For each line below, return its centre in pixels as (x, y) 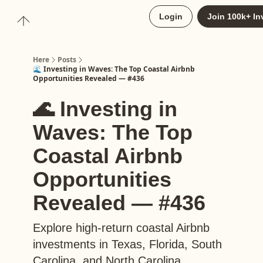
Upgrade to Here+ (76, 18)
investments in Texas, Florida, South (127, 244)
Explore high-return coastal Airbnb (121, 228)
